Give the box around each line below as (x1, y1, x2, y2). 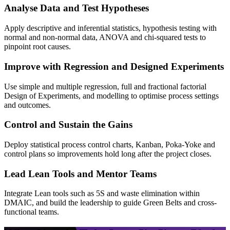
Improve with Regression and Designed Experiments (4, 61, 224, 72)
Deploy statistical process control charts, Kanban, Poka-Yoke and (4, 140, 215, 149)
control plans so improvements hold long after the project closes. (4, 149, 212, 158)
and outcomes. (4, 100, 51, 109)
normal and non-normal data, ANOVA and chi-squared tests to (4, 33, 206, 42)
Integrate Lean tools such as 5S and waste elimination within (4, 189, 200, 198)
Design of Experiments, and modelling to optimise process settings (4, 91, 219, 100)
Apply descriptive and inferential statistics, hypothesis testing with (4, 24, 217, 33)
